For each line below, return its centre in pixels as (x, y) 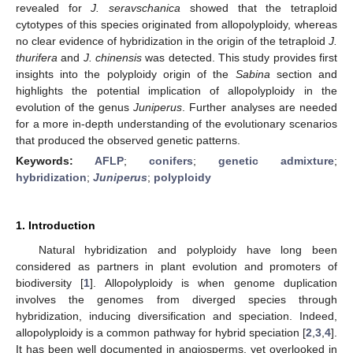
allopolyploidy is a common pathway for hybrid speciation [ (161, 332)
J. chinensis (113, 57)
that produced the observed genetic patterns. (128, 140)
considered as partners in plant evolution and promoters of (176, 266)
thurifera (37, 57)
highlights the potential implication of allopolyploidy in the (176, 90)
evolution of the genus (74, 107)
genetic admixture (276, 160)
